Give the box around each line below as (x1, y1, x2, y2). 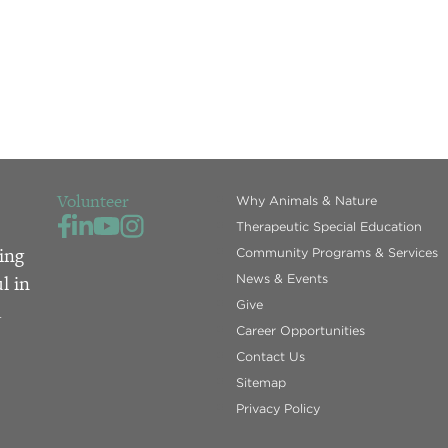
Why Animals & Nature (236, 192, 377, 208)
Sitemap (236, 374, 286, 390)
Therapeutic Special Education (236, 218, 422, 234)
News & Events (236, 270, 328, 286)
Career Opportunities (236, 322, 365, 338)
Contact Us (236, 348, 305, 364)
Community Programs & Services (236, 244, 438, 260)
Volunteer (57, 188, 129, 213)
